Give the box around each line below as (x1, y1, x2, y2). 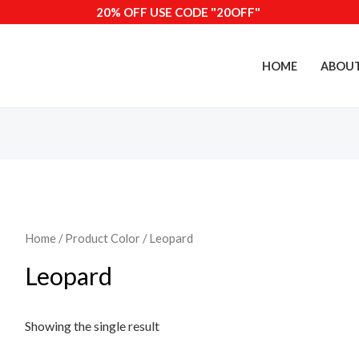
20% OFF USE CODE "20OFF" (96, 4, 263, 19)
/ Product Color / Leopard (55, 231, 193, 246)
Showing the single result (24, 318, 159, 334)
